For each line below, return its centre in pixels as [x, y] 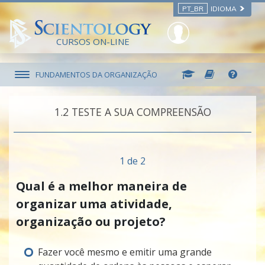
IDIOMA [224, 9]
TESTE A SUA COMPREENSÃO [141, 112]
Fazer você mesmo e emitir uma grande [125, 252]
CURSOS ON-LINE [93, 42]
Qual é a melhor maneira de [101, 186]
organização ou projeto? [91, 222]
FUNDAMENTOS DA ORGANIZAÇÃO [96, 74]
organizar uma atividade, [94, 204]
